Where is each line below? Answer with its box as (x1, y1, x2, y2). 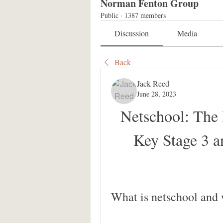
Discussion (114, 28, 149, 38)
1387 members (124, 10, 166, 20)
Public (101, 10, 118, 20)
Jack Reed (137, 78, 169, 89)
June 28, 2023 (137, 89, 176, 99)
